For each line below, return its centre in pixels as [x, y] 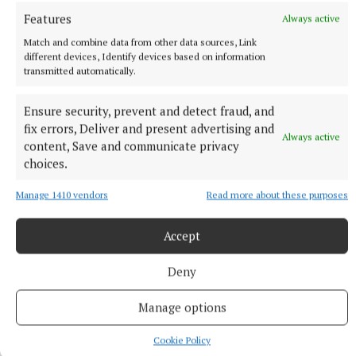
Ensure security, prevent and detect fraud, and [149, 110]
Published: [33, 267]
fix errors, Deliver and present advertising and [149, 128]
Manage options [182, 307]
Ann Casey [45, 224]
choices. [46, 163]
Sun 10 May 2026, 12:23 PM [125, 267]
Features [48, 18]
